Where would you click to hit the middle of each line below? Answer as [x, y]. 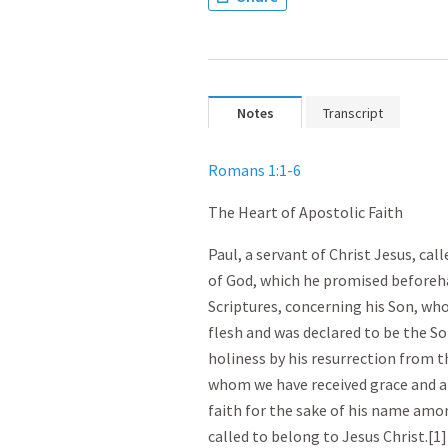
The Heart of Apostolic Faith [305, 212]
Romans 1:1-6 [254, 170]
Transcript [353, 113]
